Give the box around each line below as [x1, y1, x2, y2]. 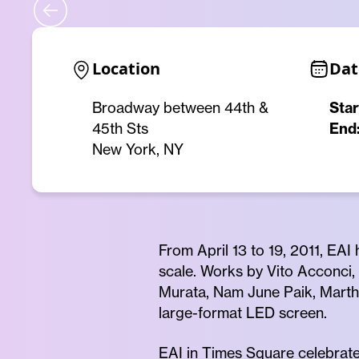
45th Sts [92, 119, 148, 138]
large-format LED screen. [159, 304, 327, 322]
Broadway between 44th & [92, 99, 268, 117]
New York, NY [92, 140, 184, 159]
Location [92, 58, 160, 79]
